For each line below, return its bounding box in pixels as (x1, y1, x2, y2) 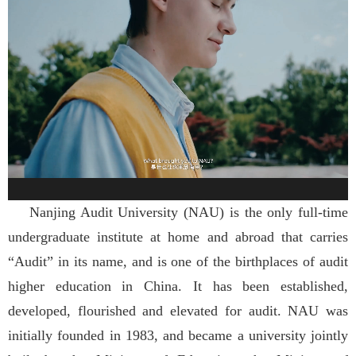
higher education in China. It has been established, (8, 278, 348, 295)
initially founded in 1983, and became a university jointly (8, 327, 348, 344)
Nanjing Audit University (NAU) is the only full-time (8, 204, 348, 221)
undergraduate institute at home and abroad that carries (8, 229, 348, 246)
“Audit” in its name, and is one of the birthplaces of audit (8, 253, 348, 270)
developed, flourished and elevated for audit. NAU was (8, 303, 348, 319)
